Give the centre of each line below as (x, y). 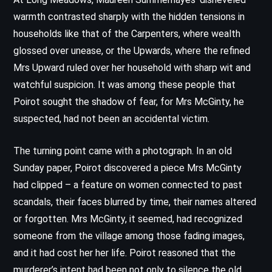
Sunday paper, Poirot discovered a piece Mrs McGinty (127, 168)
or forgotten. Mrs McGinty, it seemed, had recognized (128, 219)
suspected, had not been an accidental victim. (111, 118)
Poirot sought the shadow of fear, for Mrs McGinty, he (129, 101)
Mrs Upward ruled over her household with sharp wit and (132, 67)
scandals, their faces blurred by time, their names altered (135, 202)
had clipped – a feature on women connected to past (128, 185)
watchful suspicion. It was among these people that (124, 84)
